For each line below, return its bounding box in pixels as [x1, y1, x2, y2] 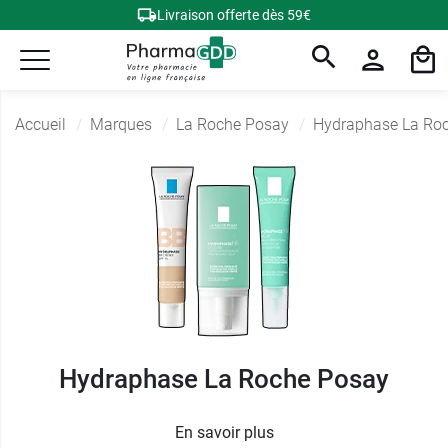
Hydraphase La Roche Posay [59, 364, 389, 394]
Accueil [15, 115, 66, 134]
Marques [90, 115, 152, 134]
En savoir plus [174, 423, 274, 442]
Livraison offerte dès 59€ [157, 7, 311, 23]
